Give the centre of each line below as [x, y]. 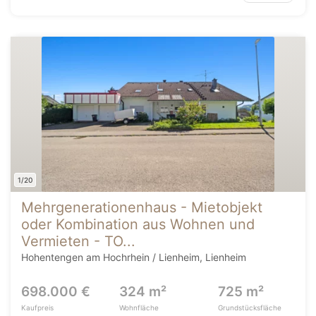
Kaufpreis [37, 308]
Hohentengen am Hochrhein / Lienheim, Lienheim [134, 257]
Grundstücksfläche [249, 308]
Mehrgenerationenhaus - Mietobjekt [142, 207]
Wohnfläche [139, 308]
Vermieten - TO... [78, 241]
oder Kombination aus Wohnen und [138, 224]
